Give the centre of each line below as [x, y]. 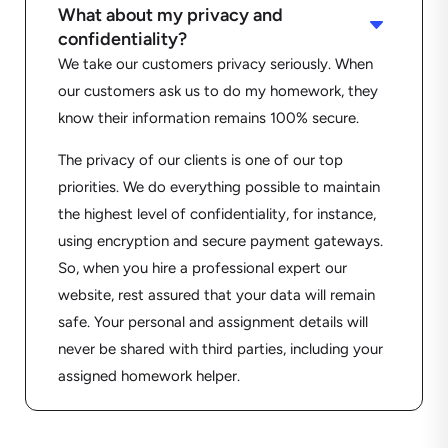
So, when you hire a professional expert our [202, 268]
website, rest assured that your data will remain [216, 295]
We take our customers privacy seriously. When [215, 64]
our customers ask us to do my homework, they [217, 91]
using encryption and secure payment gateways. [220, 241]
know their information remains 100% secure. [208, 118]
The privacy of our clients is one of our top [200, 160]
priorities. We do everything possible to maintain [218, 187]
